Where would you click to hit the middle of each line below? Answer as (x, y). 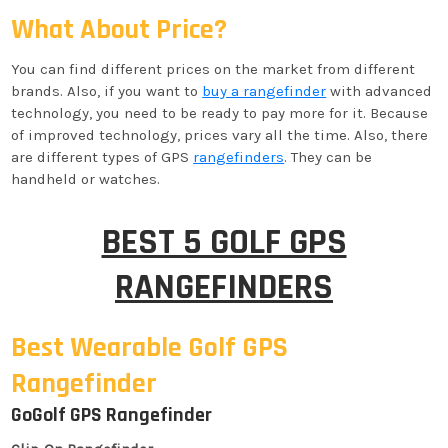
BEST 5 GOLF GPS (224, 242)
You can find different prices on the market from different (213, 69)
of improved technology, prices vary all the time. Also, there (220, 135)
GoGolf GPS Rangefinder (112, 415)
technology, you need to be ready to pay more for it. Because (220, 113)
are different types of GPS (102, 157)
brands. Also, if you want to (107, 91)
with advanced (379, 91)
